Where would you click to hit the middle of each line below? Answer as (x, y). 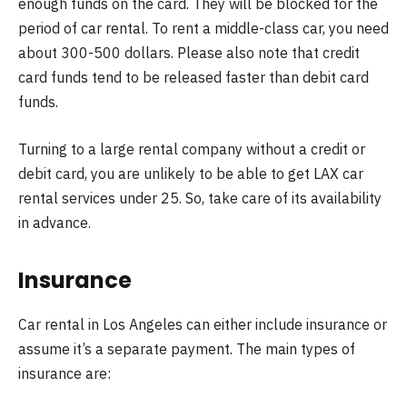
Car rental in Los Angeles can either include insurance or (203, 324)
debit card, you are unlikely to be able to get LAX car (191, 173)
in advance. (55, 222)
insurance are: (65, 373)
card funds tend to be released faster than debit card (194, 78)
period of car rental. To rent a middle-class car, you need (203, 29)
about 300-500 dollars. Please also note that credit (189, 53)
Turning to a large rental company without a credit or (192, 149)
